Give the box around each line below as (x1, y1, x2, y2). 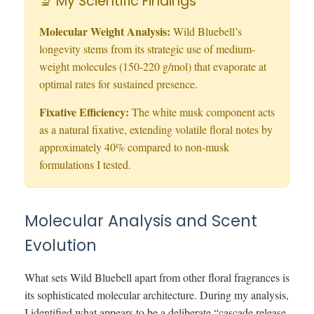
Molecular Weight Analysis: (39, 22, 170, 39)
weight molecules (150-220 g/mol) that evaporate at (39, 58, 266, 74)
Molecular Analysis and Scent (25, 209, 257, 232)
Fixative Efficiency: (39, 103, 129, 120)
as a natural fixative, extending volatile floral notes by (39, 121, 273, 137)
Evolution (25, 233, 97, 257)
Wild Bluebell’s (170, 23, 242, 39)
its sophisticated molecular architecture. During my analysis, (25, 287, 289, 302)
